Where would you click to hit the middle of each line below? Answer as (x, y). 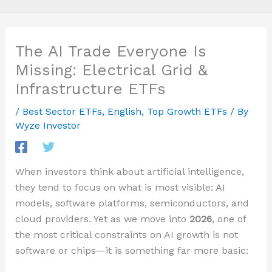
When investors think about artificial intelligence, (129, 171)
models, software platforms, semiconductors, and (132, 203)
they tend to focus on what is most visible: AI (120, 187)
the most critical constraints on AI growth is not (126, 234)
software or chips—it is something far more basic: (131, 250)
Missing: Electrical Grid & (111, 70)
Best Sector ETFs (62, 111)
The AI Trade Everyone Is (110, 51)
